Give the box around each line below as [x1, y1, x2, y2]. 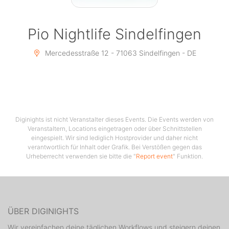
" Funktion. [173, 152, 203, 161]
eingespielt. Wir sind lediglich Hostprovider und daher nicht [31, 134, 198, 142]
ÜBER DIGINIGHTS [8, 206, 79, 217]
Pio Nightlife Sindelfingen [28, 25, 201, 43]
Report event [136, 152, 173, 161]
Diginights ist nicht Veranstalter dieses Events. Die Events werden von [15, 116, 214, 124]
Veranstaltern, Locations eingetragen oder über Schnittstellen [27, 125, 202, 133]
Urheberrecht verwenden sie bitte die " [26, 152, 136, 161]
